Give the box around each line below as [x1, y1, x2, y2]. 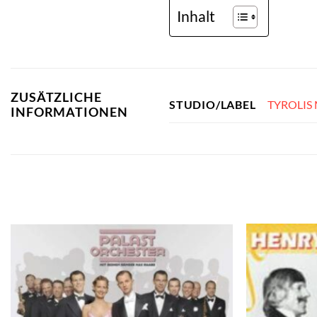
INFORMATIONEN [11, 104, 128, 120]
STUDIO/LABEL [169, 98, 256, 112]
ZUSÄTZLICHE [11, 89, 102, 105]
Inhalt [177, 6, 215, 25]
